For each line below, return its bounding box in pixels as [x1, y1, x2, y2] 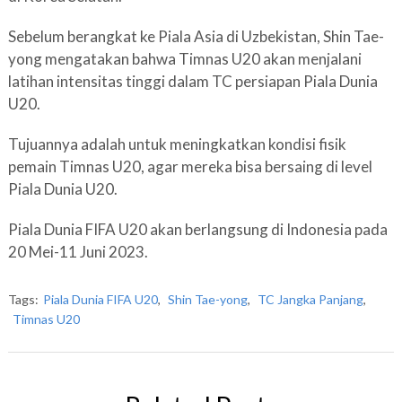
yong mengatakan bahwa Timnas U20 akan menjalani [7, 49, 362, 68]
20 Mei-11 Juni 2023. [7, 242, 148, 261]
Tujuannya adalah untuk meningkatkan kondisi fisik [7, 135, 346, 153]
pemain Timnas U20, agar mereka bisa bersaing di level [7, 157, 372, 176]
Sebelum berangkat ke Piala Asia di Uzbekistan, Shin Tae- [7, 27, 384, 46]
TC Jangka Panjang [257, 292, 363, 307]
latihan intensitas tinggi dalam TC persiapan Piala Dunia [7, 72, 378, 91]
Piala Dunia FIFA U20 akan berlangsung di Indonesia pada [7, 220, 388, 239]
